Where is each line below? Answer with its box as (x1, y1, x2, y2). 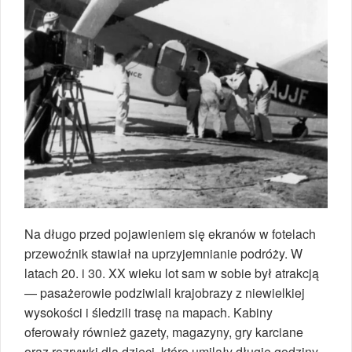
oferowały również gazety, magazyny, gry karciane (24, 323, 303, 342)
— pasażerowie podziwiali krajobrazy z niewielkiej (24, 284, 305, 302)
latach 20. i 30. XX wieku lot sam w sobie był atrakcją (24, 264, 319, 283)
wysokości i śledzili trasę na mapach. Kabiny (24, 303, 273, 322)
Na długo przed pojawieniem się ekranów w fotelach (24, 225, 316, 244)
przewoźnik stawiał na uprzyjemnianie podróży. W (24, 244, 302, 263)
